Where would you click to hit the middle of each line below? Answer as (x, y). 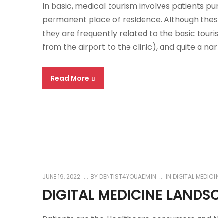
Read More (71, 78)
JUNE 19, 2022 (62, 176)
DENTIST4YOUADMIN (127, 176)
